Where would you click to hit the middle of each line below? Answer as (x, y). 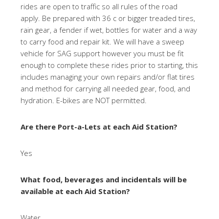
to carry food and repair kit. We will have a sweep (103, 42)
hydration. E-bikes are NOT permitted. (85, 100)
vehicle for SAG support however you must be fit (102, 53)
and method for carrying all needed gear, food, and (106, 88)
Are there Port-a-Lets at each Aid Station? (99, 127)
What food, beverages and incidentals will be (104, 179)
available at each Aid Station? (76, 191)
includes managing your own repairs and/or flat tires (108, 77)
